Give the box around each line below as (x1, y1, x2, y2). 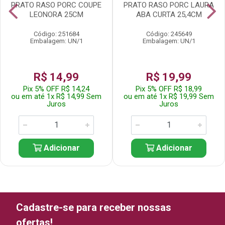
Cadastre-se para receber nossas (16, 201, 171, 213)
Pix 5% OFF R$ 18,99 (136, 84, 202, 93)
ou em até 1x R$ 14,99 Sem (11, 92, 101, 101)
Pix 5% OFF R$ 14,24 (23, 84, 89, 93)
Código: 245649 (146, 30, 192, 38)
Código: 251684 (33, 30, 79, 38)
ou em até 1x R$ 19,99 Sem (124, 92, 214, 101)
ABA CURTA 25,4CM (136, 10, 202, 19)
